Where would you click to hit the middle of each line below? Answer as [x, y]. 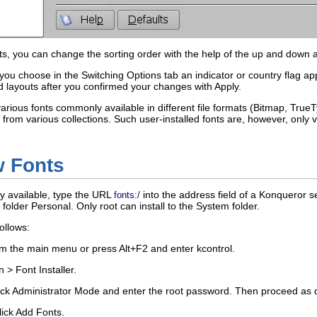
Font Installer [45, 270]
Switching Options [121, 75]
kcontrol [214, 249]
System [213, 206]
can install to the [157, 206]
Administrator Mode [56, 291]
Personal [51, 206]
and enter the [133, 291]
